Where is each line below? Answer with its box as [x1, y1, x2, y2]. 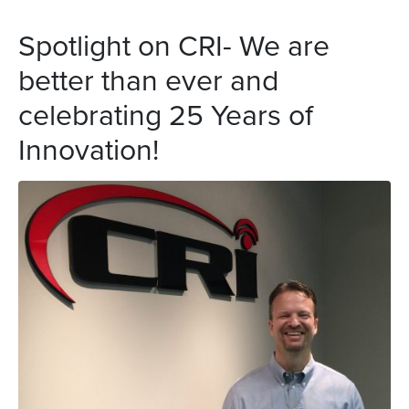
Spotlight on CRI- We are [18, 24, 330, 66]
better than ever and [18, 58, 278, 100]
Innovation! [18, 128, 159, 170]
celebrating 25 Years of [18, 93, 313, 135]
